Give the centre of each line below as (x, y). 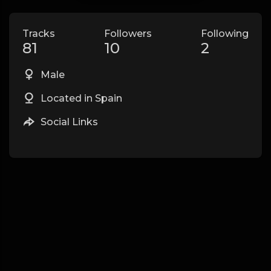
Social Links (68, 122)
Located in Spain (80, 99)
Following (225, 34)
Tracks (39, 34)
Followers (128, 34)
